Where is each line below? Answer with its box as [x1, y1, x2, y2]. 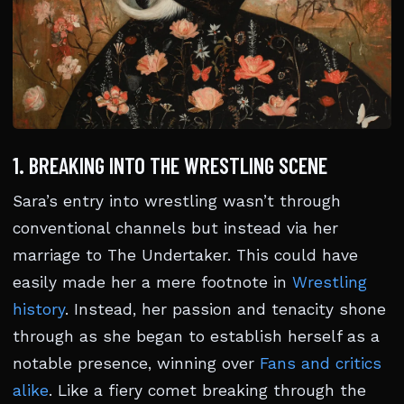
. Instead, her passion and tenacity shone [65, 300, 386, 318]
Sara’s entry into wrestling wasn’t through [13, 192, 341, 210]
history [13, 300, 65, 318]
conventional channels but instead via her [13, 219, 338, 237]
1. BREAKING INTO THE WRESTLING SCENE [13, 151, 327, 179]
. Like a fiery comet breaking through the [49, 381, 366, 399]
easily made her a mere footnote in [13, 273, 292, 291]
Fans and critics [260, 354, 381, 372]
